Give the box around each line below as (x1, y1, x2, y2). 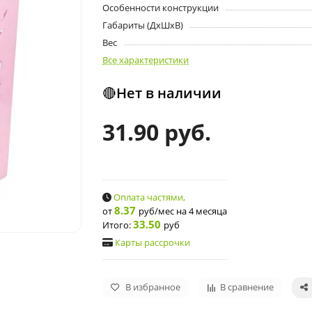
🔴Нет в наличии (102, 84, 222, 103)
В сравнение (220, 281, 274, 294)
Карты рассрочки (115, 236, 191, 249)
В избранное (125, 281, 181, 294)
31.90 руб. (102, 117, 212, 148)
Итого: (102, 219, 132, 232)
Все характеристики (102, 54, 189, 67)
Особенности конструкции (102, 1, 219, 15)
